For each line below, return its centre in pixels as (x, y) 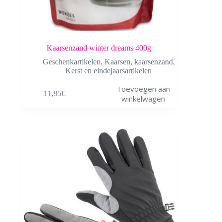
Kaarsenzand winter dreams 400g (99, 48)
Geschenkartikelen (71, 61)
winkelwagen (143, 99)
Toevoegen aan (143, 89)
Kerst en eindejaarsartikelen (109, 70)
